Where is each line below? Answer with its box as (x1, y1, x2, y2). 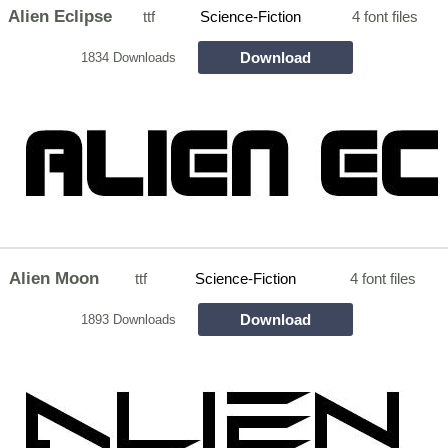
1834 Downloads (80, 49, 176, 65)
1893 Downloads (80, 311, 176, 327)
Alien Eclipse (7, 6, 112, 26)
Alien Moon (9, 268, 100, 288)
